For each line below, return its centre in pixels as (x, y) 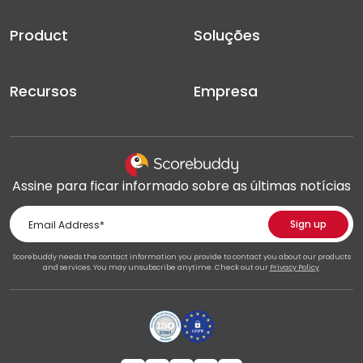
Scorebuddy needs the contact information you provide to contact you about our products (181, 257)
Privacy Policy (294, 268)
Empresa (226, 92)
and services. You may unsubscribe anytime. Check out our (156, 268)
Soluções (227, 36)
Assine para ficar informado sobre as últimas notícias (181, 186)
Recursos (43, 92)
